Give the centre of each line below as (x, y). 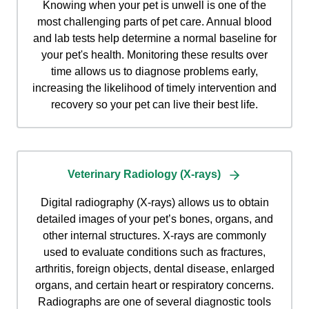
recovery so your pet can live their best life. (154, 105)
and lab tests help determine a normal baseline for (154, 39)
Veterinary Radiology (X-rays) (144, 175)
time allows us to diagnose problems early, (154, 72)
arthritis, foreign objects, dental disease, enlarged (154, 269)
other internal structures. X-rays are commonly (154, 236)
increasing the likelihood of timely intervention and (154, 88)
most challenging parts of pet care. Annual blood (154, 22)
